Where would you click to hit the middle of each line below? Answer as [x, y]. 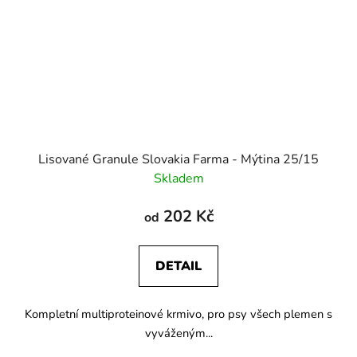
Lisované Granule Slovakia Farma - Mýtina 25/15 [178, 159]
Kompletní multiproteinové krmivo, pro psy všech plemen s [178, 314]
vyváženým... [178, 333]
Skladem [178, 178]
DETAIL [178, 266]
